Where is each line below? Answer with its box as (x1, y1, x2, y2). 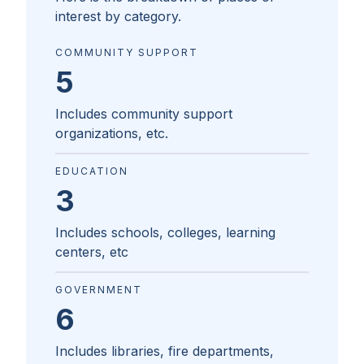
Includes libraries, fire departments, (55, 343, 274, 360)
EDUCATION (55, 165, 128, 178)
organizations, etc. (55, 125, 168, 142)
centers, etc (55, 244, 128, 261)
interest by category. (55, 8, 181, 25)
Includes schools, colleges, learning (55, 224, 275, 241)
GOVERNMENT (55, 284, 142, 297)
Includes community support (55, 106, 232, 123)
